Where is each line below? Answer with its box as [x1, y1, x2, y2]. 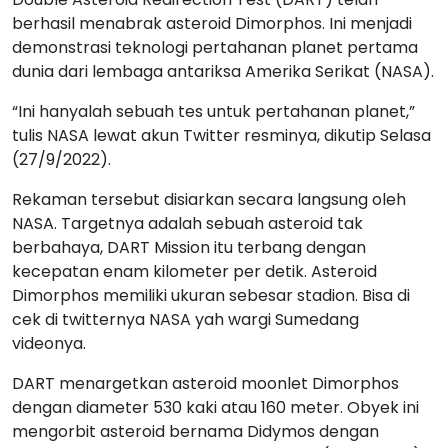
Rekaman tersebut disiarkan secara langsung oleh [12, 187, 406, 211]
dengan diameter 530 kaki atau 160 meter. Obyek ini [12, 395, 419, 419]
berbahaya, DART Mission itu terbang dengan [12, 235, 366, 259]
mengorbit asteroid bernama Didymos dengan [12, 419, 379, 443]
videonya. [12, 331, 86, 355]
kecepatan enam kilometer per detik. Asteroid [12, 259, 377, 283]
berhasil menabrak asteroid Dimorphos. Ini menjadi [12, 11, 412, 35]
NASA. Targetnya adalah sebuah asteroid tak [12, 211, 363, 235]
